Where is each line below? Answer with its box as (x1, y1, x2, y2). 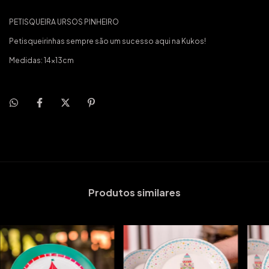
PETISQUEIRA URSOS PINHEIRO (9, 17, 119, 26)
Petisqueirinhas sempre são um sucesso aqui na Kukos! (9, 37, 206, 46)
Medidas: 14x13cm (9, 56, 74, 65)
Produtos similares (88, 186, 181, 199)
